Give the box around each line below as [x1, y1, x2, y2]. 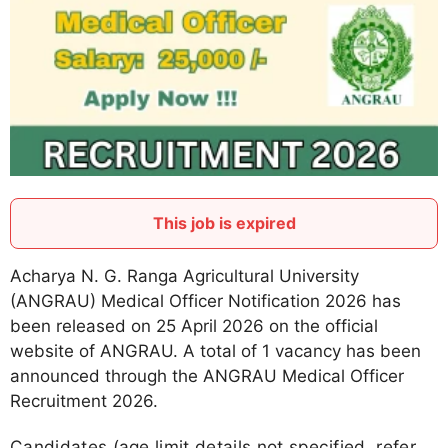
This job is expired [152, 213, 296, 234]
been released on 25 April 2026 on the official [10, 316, 378, 337]
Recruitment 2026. [10, 391, 158, 412]
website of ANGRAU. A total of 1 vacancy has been [10, 341, 421, 362]
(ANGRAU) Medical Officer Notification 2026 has [10, 291, 401, 312]
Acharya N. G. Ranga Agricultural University [10, 266, 359, 287]
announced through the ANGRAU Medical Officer [10, 366, 404, 387]
